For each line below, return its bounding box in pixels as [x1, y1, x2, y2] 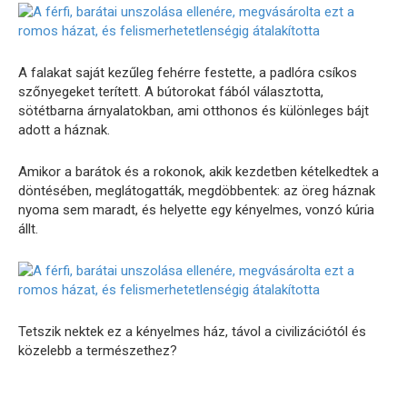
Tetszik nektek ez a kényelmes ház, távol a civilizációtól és [18, 323, 366, 340]
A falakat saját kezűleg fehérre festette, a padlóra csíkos [18, 64, 357, 81]
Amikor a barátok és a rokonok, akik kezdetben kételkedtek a [18, 163, 379, 180]
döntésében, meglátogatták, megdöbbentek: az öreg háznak [18, 182, 375, 199]
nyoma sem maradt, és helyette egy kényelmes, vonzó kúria [18, 201, 374, 218]
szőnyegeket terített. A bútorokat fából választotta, [18, 83, 323, 100]
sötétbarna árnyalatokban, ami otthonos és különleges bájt [18, 102, 369, 119]
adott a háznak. [18, 121, 110, 138]
